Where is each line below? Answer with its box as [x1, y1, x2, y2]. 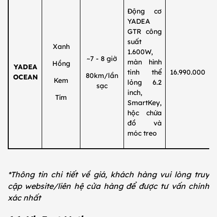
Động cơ [127, 7, 162, 16]
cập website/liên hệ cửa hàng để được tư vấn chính [8, 181, 209, 191]
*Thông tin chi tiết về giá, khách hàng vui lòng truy [8, 170, 209, 180]
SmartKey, [127, 98, 162, 108]
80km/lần [86, 71, 118, 80]
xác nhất [8, 193, 41, 203]
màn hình [127, 58, 162, 67]
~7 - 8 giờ [87, 54, 117, 63]
